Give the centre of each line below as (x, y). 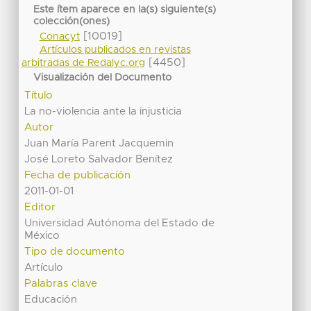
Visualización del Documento (103, 78)
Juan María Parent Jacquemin (99, 144)
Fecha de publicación (78, 176)
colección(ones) (72, 22)
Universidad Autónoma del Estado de (120, 224)
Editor (40, 208)
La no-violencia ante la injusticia (103, 112)
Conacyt (59, 36)
